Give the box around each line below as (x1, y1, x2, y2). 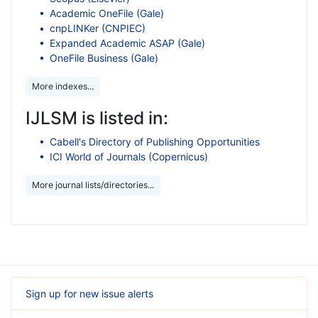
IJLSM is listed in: (26, 106, 168, 128)
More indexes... (32, 80, 94, 92)
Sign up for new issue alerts (26, 287, 153, 300)
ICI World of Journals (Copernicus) (49, 150, 208, 163)
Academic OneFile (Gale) (49, 6, 164, 19)
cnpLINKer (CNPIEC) (49, 21, 146, 34)
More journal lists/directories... (32, 179, 154, 190)
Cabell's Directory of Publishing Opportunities (49, 135, 260, 148)
